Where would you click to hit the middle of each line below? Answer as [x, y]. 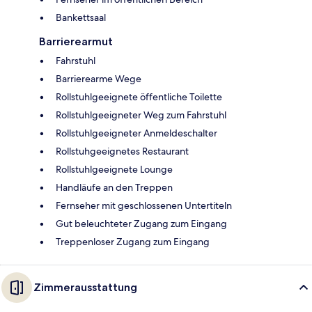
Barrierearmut [76, 42]
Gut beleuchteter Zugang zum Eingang [141, 224]
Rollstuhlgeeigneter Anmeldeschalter [136, 133]
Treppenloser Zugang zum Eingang [133, 242]
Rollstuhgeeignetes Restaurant [122, 151]
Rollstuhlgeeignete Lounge [114, 170]
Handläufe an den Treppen [114, 188]
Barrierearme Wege [99, 79]
